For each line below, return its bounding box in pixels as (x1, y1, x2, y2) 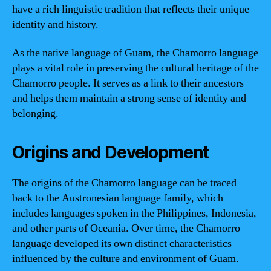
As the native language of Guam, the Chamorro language (12, 46, 258, 60)
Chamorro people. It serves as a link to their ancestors (12, 76, 244, 90)
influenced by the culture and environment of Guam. (12, 252, 239, 266)
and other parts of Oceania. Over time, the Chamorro (12, 221, 240, 235)
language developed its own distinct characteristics (12, 237, 232, 250)
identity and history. (12, 17, 99, 31)
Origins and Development (12, 142, 209, 163)
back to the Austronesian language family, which (12, 191, 223, 205)
